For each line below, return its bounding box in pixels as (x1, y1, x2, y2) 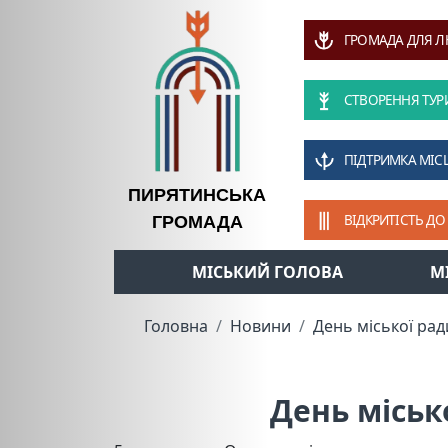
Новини (230, 315, 291, 337)
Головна (144, 315, 208, 337)
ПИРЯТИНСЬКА (128, 184, 266, 205)
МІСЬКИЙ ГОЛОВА (191, 261, 343, 283)
